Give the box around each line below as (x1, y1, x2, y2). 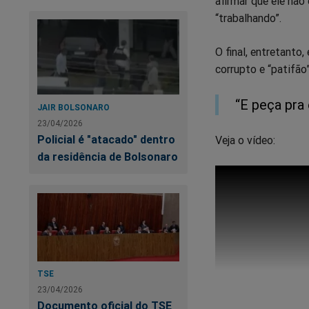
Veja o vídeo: (215, 133, 275, 148)
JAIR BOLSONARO (37, 101, 110, 112)
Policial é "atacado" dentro (37, 132, 175, 146)
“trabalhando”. (215, 11, 281, 26)
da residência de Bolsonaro (37, 149, 178, 163)
